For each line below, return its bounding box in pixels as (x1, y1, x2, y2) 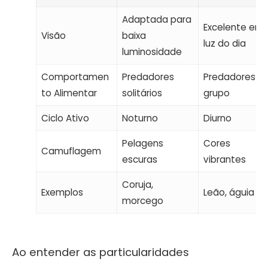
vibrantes (203, 153, 246, 166)
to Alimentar (41, 86, 97, 99)
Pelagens (121, 136, 163, 150)
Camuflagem (41, 144, 101, 157)
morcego (121, 194, 163, 207)
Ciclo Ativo (41, 111, 89, 124)
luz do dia (203, 36, 246, 50)
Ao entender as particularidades (12, 244, 189, 260)
